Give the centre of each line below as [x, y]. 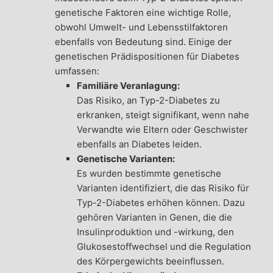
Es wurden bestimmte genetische [149, 174]
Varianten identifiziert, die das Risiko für [163, 188]
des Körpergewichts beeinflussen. [150, 261]
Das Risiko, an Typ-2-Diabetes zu [148, 101]
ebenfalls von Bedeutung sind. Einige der [143, 42]
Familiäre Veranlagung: [128, 86]
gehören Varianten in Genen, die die [154, 218]
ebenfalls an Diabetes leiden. [139, 144]
